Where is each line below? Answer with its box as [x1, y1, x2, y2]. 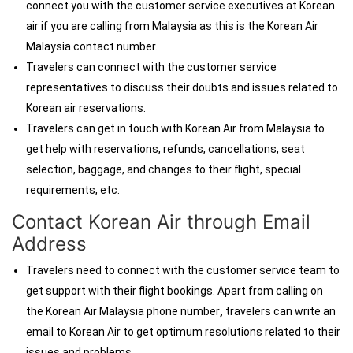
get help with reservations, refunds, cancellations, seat [26, 143, 305, 155]
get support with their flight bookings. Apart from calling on [26, 284, 323, 297]
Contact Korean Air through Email [12, 210, 310, 233]
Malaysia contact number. [26, 40, 158, 53]
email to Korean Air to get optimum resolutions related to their [26, 325, 340, 338]
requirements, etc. [26, 184, 120, 196]
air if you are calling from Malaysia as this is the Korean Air [26, 20, 318, 32]
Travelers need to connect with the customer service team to [26, 264, 340, 277]
